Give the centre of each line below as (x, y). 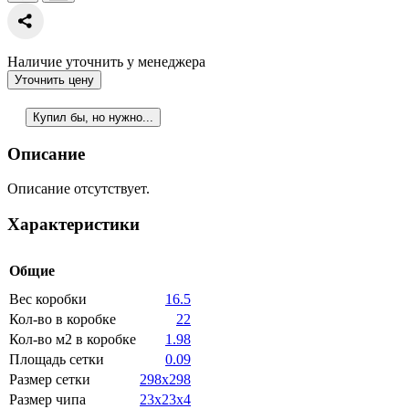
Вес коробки (48, 299)
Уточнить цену (54, 79)
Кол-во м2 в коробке (73, 339)
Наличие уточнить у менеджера (106, 61)
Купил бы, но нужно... (93, 117)
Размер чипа (47, 399)
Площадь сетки (57, 359)
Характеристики (73, 225)
